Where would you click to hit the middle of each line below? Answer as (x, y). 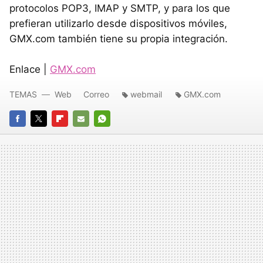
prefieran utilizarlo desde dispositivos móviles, (118, 23)
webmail (146, 94)
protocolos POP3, (52, 8)
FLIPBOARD (73, 135)
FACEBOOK (31, 135)
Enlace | (30, 69)
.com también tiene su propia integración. (130, 38)
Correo (96, 94)
